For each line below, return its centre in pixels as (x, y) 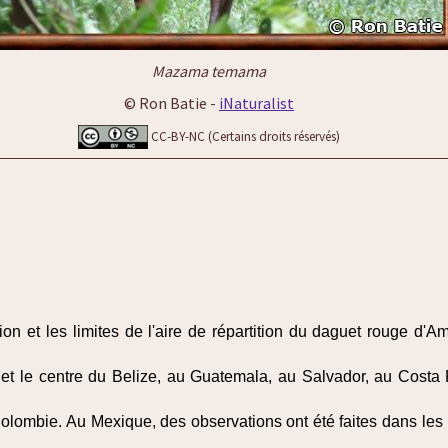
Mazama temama (209, 71)
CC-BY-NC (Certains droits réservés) (245, 136)
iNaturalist (256, 103)
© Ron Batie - (171, 103)
